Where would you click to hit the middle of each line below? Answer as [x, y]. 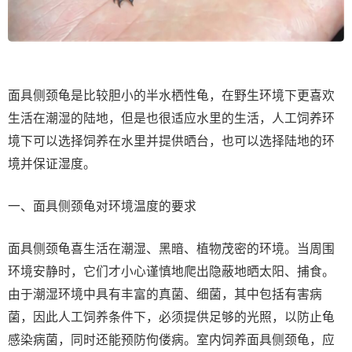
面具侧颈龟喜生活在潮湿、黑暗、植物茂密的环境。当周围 [171, 248]
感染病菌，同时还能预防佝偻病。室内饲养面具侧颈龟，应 [171, 339]
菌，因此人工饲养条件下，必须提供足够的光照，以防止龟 [171, 317]
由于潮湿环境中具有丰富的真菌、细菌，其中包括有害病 [165, 294]
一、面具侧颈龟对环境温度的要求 [102, 206]
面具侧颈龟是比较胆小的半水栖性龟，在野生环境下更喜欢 [171, 95]
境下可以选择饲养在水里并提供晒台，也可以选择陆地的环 [171, 141]
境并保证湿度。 [52, 163]
